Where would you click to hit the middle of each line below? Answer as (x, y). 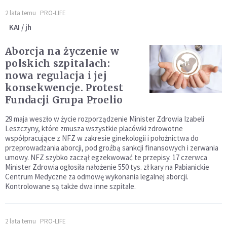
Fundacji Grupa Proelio (64, 100)
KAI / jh (20, 27)
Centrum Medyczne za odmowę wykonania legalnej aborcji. (97, 176)
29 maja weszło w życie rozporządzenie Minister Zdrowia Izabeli (105, 119)
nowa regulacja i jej (56, 75)
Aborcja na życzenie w (62, 51)
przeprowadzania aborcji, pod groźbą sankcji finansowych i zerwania (112, 147)
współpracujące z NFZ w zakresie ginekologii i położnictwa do (102, 138)
